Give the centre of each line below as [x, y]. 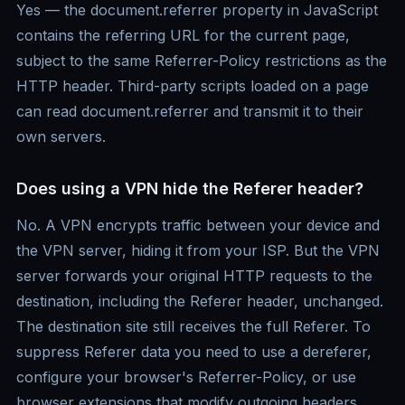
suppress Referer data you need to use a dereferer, [194, 352]
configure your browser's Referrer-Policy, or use [186, 377]
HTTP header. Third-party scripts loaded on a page [193, 86]
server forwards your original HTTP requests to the [194, 276]
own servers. [61, 137]
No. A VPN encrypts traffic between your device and [198, 226]
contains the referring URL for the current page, [183, 36]
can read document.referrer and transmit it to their [190, 112]
